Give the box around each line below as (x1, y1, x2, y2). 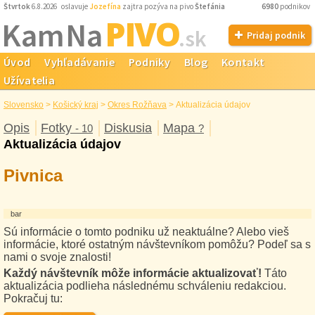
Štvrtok (4, 1, 30, 11)
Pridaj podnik (247, 29, 305, 41)
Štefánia (195, 1, 225, 11)
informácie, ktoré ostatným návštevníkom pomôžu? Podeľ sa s (4, 238, 311, 250)
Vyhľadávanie (44, 55, 115, 69)
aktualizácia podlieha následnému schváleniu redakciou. (4, 280, 286, 292)
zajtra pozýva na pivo (121, 1, 195, 11)
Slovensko (4, 100, 44, 110)
